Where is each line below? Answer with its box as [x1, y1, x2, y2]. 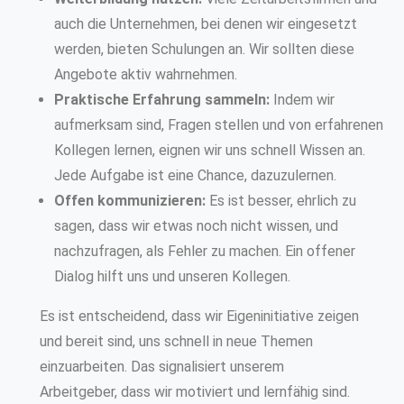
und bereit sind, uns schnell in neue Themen [40, 332, 313, 350]
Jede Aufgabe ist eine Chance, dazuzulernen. [54, 166, 336, 184]
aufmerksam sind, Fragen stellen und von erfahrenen [54, 115, 383, 133]
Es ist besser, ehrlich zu [206, 191, 356, 209]
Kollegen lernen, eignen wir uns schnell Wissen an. [54, 141, 365, 159]
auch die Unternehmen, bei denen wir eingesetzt [54, 14, 357, 32]
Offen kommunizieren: [54, 191, 206, 209]
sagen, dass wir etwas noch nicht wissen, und [54, 216, 338, 234]
